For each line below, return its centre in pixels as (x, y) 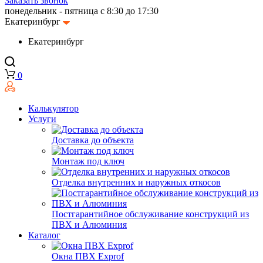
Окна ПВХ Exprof (88, 256)
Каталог (44, 235)
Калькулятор (53, 108)
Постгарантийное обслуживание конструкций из (150, 214)
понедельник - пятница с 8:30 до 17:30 (82, 11)
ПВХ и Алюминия (89, 224)
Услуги (42, 119)
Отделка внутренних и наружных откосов (136, 182)
